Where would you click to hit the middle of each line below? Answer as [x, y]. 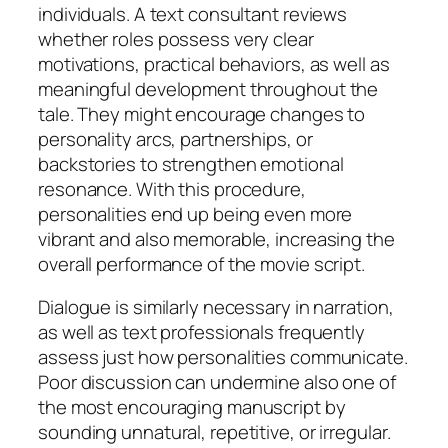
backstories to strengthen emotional [191, 163]
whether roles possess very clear [176, 38]
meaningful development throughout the [208, 88]
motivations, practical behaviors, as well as [214, 63]
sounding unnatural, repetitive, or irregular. [214, 432]
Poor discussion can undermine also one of [217, 382]
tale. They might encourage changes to [202, 113]
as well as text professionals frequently [201, 332]
